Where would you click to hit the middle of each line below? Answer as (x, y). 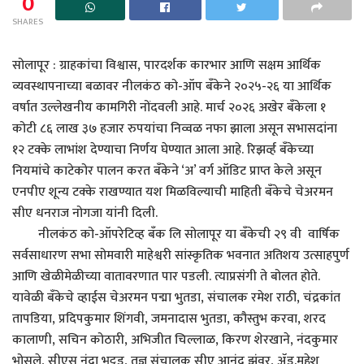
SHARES (28, 22)
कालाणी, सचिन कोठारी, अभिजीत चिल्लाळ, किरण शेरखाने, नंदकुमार (175, 340)
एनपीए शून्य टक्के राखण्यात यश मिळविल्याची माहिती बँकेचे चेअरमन (173, 193)
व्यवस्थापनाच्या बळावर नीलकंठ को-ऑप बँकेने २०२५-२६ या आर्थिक (172, 87)
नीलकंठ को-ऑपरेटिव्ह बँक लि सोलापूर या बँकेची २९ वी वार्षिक (176, 235)
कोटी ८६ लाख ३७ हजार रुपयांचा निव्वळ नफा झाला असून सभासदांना (175, 129)
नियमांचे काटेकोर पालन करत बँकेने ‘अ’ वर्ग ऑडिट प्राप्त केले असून (167, 171)
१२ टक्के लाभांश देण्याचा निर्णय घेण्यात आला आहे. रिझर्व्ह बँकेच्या (163, 150)
